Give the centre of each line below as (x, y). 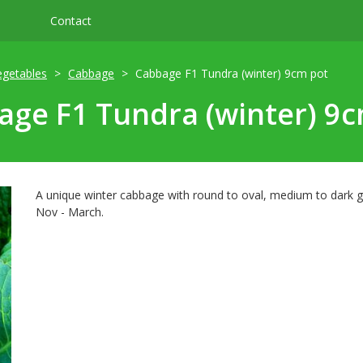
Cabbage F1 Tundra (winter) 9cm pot (232, 73)
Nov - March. (69, 212)
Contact (71, 21)
